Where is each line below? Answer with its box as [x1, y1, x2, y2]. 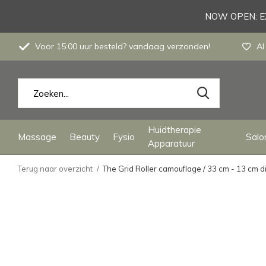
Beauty [69, 131, 100, 142]
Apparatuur [148, 138, 195, 149]
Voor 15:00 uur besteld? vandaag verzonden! [33, 41, 210, 52]
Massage [18, 131, 56, 142]
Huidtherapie [148, 124, 201, 135]
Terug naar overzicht [18, 164, 93, 173]
